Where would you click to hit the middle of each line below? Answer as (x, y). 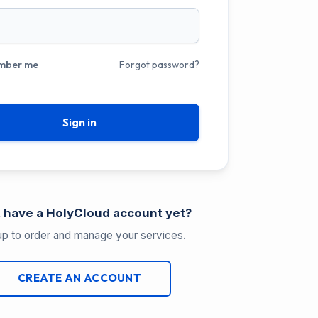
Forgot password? (159, 65)
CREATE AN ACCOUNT (79, 278)
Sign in (79, 122)
